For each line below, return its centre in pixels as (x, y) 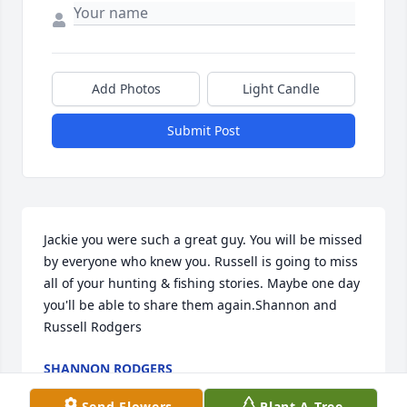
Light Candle (281, 89)
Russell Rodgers (93, 327)
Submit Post (203, 131)
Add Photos (126, 89)
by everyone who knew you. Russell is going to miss (201, 262)
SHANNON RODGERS (108, 369)
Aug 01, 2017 (83, 387)
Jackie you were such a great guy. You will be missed (203, 240)
